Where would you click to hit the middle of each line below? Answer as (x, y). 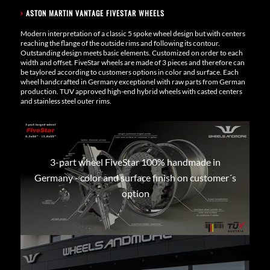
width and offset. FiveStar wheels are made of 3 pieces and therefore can (132, 62)
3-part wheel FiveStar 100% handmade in (136, 162)
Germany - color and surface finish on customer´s (136, 177)
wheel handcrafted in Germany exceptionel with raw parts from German (133, 81)
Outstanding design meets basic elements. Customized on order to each (131, 52)
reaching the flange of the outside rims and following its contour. (120, 43)
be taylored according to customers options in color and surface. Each (129, 72)
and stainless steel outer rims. (66, 101)
